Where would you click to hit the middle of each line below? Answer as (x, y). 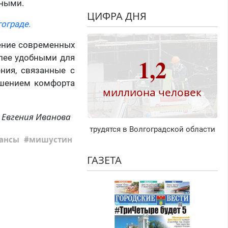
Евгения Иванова (36, 117)
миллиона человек (152, 92)
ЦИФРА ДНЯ (117, 16)
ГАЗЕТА (104, 160)
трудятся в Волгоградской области (152, 130)
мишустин (51, 140)
